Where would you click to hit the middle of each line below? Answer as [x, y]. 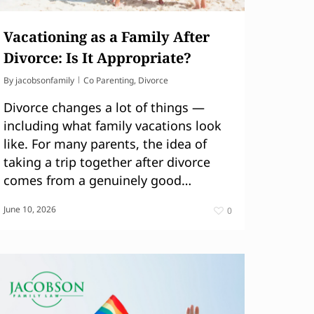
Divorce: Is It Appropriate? [97, 57]
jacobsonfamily [45, 80]
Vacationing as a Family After [107, 36]
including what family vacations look [112, 125]
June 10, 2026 [30, 209]
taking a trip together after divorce [107, 162]
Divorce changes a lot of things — [104, 107]
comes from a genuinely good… [97, 180]
